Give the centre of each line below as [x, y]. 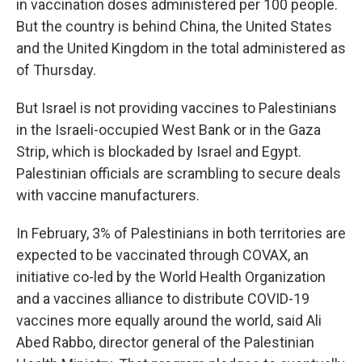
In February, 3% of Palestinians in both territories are [181, 233]
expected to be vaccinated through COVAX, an [162, 255]
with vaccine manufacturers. [108, 195]
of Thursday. [56, 70]
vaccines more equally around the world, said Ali [169, 320]
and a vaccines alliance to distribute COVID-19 [163, 299]
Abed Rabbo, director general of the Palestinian [165, 342]
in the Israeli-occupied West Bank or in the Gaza [168, 130]
